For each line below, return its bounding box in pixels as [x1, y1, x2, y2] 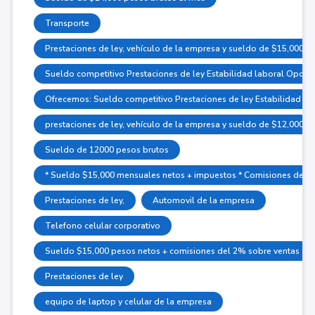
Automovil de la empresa [152, 194, 255, 206]
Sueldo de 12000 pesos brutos [44, 143, 169, 155]
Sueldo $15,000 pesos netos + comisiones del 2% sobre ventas [44, 245, 300, 257]
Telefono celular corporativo [44, 219, 160, 231]
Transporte [44, 17, 89, 29]
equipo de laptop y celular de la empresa [44, 295, 212, 307]
